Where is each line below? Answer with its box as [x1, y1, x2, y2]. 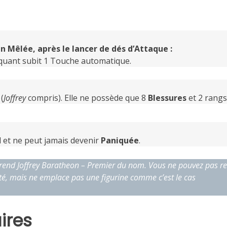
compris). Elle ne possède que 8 [25, 92, 148, 103]
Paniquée [101, 134, 139, 146]
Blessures [147, 92, 186, 103]
